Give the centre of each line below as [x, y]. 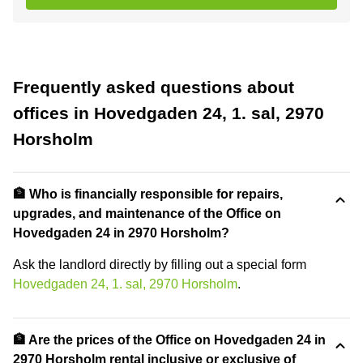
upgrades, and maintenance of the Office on [147, 213]
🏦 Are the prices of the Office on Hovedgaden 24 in [169, 340]
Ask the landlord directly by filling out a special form [160, 264]
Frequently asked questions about [154, 87]
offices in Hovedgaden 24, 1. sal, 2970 [169, 113]
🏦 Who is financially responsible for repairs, [148, 194]
